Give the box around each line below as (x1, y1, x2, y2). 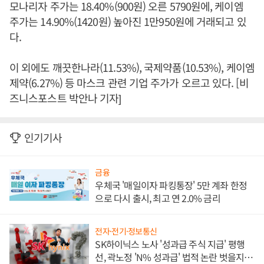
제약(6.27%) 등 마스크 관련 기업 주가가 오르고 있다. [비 (9, 75, 249, 91)
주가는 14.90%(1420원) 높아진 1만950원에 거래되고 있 (9, 14, 246, 29)
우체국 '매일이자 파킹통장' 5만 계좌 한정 (95, 178, 247, 193)
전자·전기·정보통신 (95, 225, 157, 237)
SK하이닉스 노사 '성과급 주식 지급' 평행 (95, 237, 245, 252)
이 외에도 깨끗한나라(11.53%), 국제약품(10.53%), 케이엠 (9, 60, 255, 75)
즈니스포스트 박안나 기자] (9, 90, 121, 106)
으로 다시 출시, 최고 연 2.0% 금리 (95, 191, 220, 206)
